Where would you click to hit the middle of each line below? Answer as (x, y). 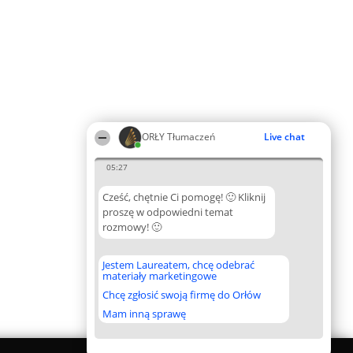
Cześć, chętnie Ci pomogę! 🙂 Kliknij (184, 197)
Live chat (284, 137)
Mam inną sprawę (144, 314)
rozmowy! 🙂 (132, 227)
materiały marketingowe (160, 276)
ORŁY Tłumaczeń (178, 137)
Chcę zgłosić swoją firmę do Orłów (182, 295)
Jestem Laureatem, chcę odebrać (178, 265)
